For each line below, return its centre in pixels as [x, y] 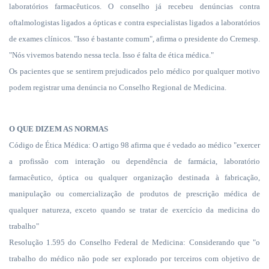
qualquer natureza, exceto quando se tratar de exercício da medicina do [134, 210]
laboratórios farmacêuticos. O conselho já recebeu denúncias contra [134, 6]
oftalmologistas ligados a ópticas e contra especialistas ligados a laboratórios [134, 23]
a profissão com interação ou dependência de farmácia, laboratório [134, 161]
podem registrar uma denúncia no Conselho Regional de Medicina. [118, 87]
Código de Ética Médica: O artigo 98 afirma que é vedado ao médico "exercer [134, 145]
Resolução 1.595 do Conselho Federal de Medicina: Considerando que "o [134, 242]
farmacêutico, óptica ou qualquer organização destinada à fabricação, [134, 177]
